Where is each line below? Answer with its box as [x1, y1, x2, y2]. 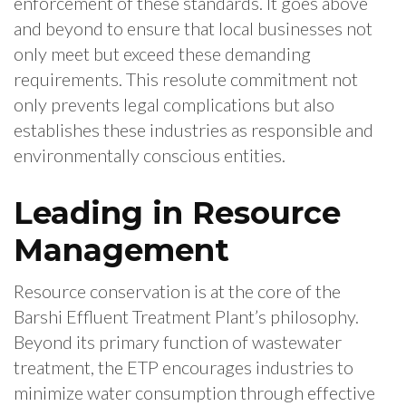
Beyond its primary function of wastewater [14, 331, 342, 353]
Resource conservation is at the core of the [14, 280, 341, 303]
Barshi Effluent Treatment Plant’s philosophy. [14, 305, 359, 328]
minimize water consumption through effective [14, 382, 375, 404]
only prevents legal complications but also [14, 93, 334, 116]
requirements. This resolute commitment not [14, 68, 358, 91]
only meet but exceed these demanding [14, 43, 311, 65]
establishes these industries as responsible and [14, 119, 373, 141]
